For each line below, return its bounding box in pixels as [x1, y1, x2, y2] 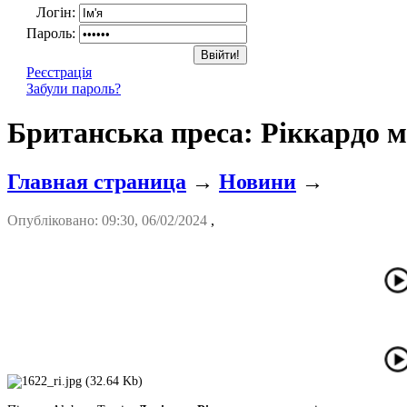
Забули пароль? [26, 80, 121, 96]
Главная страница [7, 169, 186, 194]
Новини [219, 169, 296, 194]
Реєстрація [26, 64, 92, 80]
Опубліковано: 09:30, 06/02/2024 [7, 212, 211, 228]
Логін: [36, 4, 79, 20]
